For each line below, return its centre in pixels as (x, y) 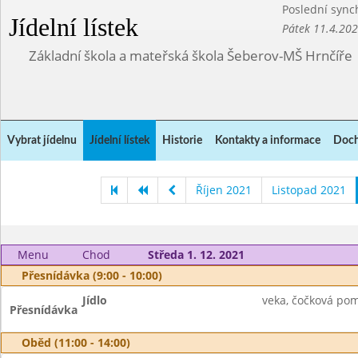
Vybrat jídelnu (42, 141)
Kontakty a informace (268, 141)
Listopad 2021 (309, 190)
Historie (182, 141)
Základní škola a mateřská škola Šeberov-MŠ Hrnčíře (191, 56)
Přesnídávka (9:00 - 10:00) (92, 275)
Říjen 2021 (224, 190)
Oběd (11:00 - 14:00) (76, 342)
